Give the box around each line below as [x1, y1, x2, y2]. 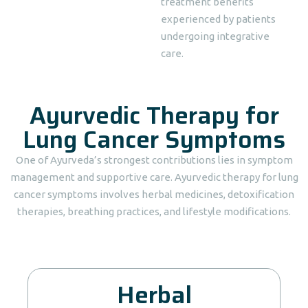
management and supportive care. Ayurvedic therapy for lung [10, 171, 298, 183]
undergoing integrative [161, 30, 269, 42]
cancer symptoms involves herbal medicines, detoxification [14, 188, 294, 200]
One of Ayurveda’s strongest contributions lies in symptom [15, 154, 293, 166]
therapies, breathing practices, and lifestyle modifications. [17, 206, 291, 217]
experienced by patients [161, 13, 276, 25]
